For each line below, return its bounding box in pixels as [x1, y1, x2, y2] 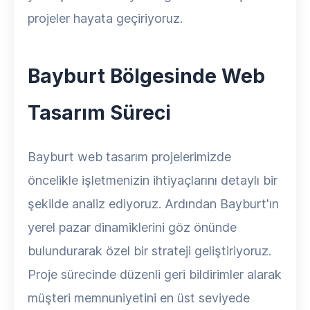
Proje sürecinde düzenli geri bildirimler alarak [28, 267, 282, 282]
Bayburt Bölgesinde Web [28, 64, 265, 88]
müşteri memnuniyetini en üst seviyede [28, 291, 250, 305]
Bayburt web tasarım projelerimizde [28, 149, 231, 164]
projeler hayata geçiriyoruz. [28, 11, 183, 26]
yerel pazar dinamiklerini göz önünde [28, 220, 237, 235]
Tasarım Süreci [28, 101, 171, 125]
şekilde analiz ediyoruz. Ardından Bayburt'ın [28, 197, 279, 211]
